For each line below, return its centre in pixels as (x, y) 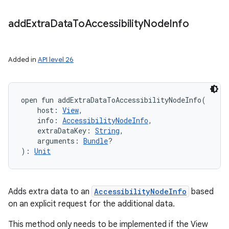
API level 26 (56, 60)
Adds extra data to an (50, 192)
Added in (23, 60)
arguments (56, 141)
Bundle (96, 141)
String (107, 131)
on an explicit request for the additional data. (91, 204)
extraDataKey (62, 131)
